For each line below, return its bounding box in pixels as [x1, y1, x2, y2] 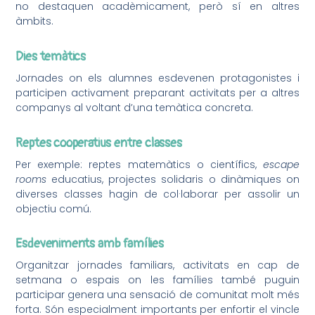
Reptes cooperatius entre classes [15, 135, 182, 150]
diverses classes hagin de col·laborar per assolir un [15, 186, 300, 201]
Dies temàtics [15, 49, 86, 65]
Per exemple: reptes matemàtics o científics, [15, 157, 263, 172]
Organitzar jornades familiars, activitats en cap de [15, 258, 300, 273]
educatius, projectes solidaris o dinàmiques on [46, 172, 300, 186]
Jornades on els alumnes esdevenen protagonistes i [15, 71, 300, 86]
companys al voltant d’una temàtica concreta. [15, 101, 254, 115]
